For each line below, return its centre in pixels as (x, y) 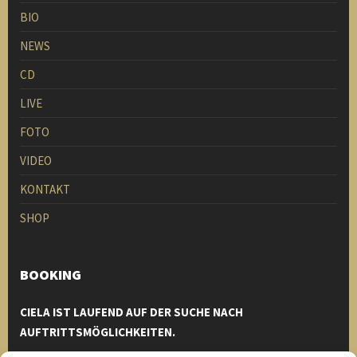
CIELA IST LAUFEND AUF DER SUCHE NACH (131, 312)
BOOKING (51, 275)
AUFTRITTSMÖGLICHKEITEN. (98, 332)
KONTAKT (45, 189)
